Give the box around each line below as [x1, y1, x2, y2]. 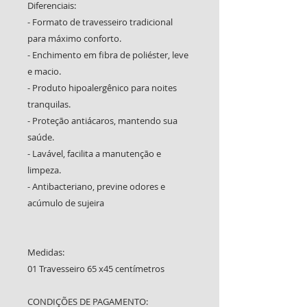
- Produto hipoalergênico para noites [27, 82, 177, 95]
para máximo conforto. [27, 32, 121, 45]
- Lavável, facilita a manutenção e [27, 147, 161, 160]
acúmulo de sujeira [27, 197, 104, 210]
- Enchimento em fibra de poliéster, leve [27, 49, 188, 62]
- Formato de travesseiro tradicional [27, 16, 173, 29]
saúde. [27, 131, 54, 144]
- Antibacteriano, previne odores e [27, 180, 165, 193]
